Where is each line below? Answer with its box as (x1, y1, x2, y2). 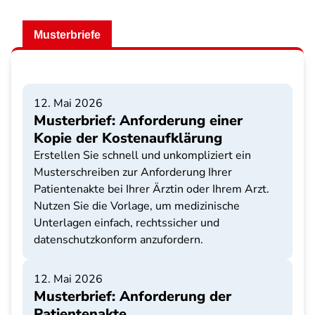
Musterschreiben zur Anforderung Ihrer (34, 165, 232, 180)
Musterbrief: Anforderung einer (34, 111, 243, 130)
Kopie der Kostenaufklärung (34, 129, 222, 148)
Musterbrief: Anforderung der (34, 287, 231, 306)
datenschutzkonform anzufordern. (34, 232, 203, 247)
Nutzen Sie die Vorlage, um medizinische (34, 198, 240, 214)
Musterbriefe (34, 29, 101, 41)
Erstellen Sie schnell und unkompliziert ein (34, 148, 251, 163)
